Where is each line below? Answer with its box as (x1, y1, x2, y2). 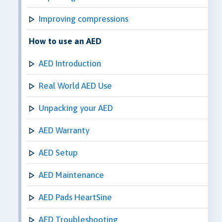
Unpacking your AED (39, 103, 113, 113)
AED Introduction (39, 58, 101, 68)
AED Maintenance (39, 169, 104, 180)
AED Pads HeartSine (39, 192, 112, 202)
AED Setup (39, 147, 78, 158)
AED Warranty (39, 125, 89, 135)
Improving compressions (39, 13, 128, 24)
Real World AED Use (39, 80, 112, 91)
